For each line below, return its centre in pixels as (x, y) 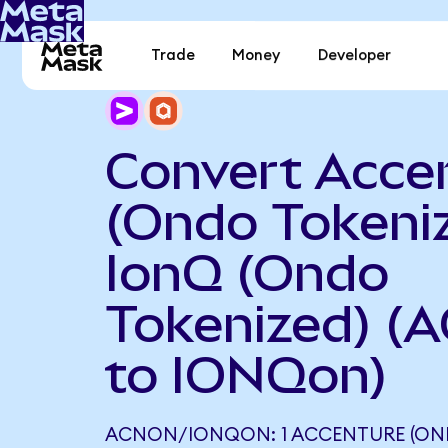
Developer (354, 56)
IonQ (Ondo (246, 272)
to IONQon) (246, 374)
